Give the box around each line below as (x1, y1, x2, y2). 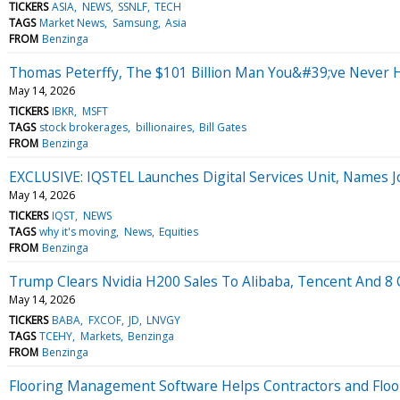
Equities (158, 223, 198, 239)
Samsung (112, 14, 158, 30)
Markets (79, 328, 121, 344)
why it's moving (39, 223, 117, 239)
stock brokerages (39, 119, 129, 135)
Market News (39, 14, 105, 30)
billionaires (135, 119, 192, 135)
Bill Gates (198, 119, 246, 135)
